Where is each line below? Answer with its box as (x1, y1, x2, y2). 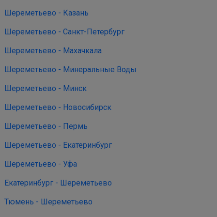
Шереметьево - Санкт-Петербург (4, 27, 124, 36)
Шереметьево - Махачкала (4, 46, 102, 55)
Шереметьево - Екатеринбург (4, 140, 112, 150)
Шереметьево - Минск (4, 84, 87, 93)
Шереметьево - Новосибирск (4, 103, 111, 112)
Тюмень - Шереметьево (4, 197, 93, 206)
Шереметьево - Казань (4, 8, 89, 17)
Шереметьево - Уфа (4, 159, 77, 169)
